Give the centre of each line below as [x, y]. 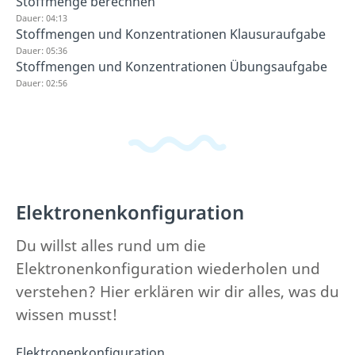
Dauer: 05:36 [42, 50]
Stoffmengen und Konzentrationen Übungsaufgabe [172, 67]
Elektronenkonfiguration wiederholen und [168, 268]
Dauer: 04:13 [42, 18]
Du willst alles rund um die [111, 245]
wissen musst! [67, 314]
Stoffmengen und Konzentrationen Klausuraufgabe [171, 34]
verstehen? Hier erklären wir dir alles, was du [177, 291]
